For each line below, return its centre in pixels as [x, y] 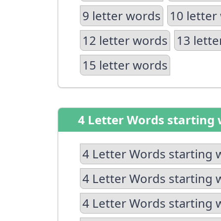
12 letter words [125, 40]
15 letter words [125, 65]
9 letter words [122, 16]
